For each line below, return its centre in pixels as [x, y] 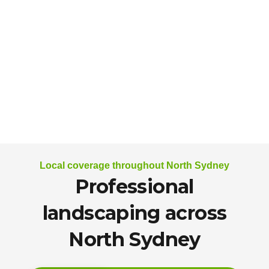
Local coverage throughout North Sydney [134, 165]
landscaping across [134, 213]
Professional [134, 186]
